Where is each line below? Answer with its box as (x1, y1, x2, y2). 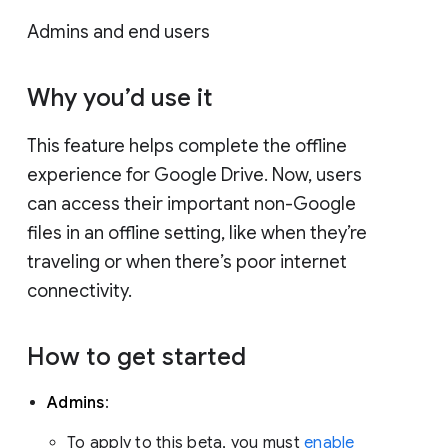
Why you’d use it (27, 82, 219, 113)
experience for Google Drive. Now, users (27, 163, 362, 186)
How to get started (27, 341, 252, 372)
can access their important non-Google (27, 192, 356, 215)
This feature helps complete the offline (27, 134, 347, 157)
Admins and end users (27, 20, 210, 43)
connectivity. (27, 279, 132, 302)
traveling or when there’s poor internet (27, 250, 347, 273)
